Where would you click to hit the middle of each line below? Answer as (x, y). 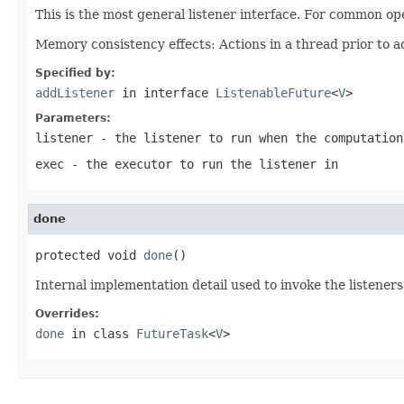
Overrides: (67, 313)
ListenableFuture (273, 92)
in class (100, 333)
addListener (75, 92)
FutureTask (172, 333)
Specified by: (75, 73)
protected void (89, 255)
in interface (165, 92)
